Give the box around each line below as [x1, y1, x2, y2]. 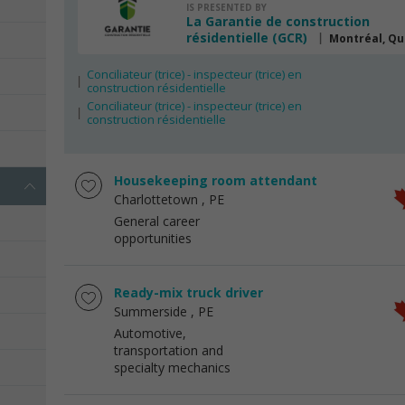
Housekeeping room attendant [114, 172, 317, 189]
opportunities [114, 230, 192, 247]
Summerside [114, 303, 187, 320]
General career [114, 212, 200, 230]
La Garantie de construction [186, 13, 370, 30]
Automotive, [114, 325, 186, 342]
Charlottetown [114, 191, 198, 208]
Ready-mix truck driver [114, 284, 263, 301]
